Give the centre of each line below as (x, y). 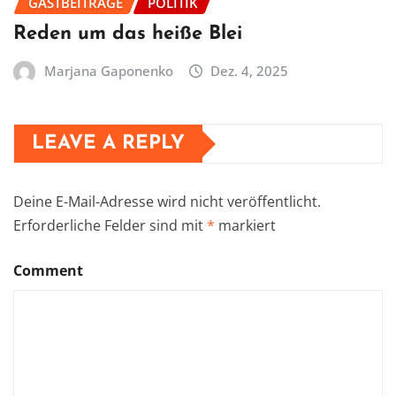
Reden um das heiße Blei (128, 34)
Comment (48, 271)
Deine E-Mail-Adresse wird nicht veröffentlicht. (167, 202)
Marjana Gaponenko (108, 71)
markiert (245, 226)
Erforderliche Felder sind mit (110, 226)
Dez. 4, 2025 (250, 71)
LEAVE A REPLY (108, 144)
